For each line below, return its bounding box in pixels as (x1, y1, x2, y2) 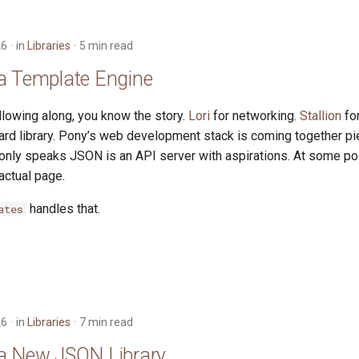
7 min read (79, 316, 133, 329)
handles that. (26, 201, 100, 216)
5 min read (79, 39, 133, 52)
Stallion (300, 108, 341, 123)
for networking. (210, 108, 300, 123)
